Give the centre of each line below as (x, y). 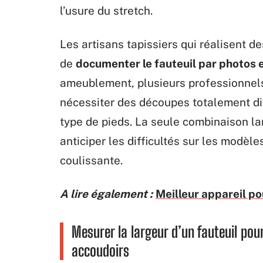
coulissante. (91, 160)
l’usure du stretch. (106, 11)
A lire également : (106, 194)
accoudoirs (100, 251)
